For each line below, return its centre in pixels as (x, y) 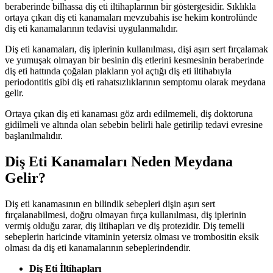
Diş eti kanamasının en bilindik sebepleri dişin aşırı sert (110, 204)
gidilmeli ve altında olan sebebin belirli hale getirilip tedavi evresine (134, 125)
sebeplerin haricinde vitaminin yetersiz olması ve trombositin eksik (132, 237)
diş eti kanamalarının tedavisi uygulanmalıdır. (91, 29)
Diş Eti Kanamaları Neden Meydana (119, 162)
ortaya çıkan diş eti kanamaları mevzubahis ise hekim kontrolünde (131, 18)
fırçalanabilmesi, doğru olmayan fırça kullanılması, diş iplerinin (126, 215)
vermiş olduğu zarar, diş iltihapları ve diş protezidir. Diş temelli (125, 226)
